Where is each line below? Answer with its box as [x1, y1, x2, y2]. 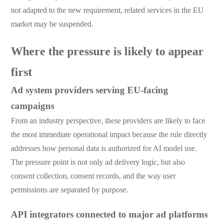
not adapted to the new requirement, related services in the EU [10, 5, 204, 14]
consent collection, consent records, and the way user [10, 171, 176, 180]
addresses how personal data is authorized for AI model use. [10, 144, 197, 152]
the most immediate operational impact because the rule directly [10, 130, 207, 139]
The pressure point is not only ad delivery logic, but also [10, 157, 185, 166]
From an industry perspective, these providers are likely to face [10, 116, 205, 125]
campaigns [10, 100, 54, 111]
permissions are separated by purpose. [10, 185, 128, 194]
